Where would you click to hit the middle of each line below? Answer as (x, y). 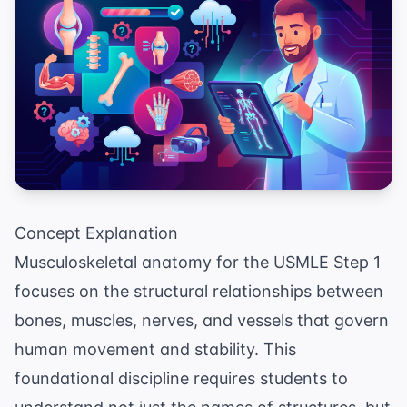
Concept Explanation (96, 233)
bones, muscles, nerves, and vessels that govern (202, 321)
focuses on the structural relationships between (199, 292)
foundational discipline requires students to (181, 379)
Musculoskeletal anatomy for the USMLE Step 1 (198, 263)
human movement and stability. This (155, 350)
